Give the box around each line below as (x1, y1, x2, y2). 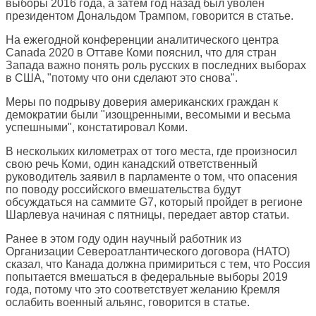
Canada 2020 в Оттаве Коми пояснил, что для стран (6, 47, 276, 59)
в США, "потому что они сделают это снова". (6, 72, 238, 85)
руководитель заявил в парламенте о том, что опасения (6, 171, 298, 183)
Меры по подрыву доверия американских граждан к (6, 96, 278, 109)
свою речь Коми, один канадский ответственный (6, 158, 257, 171)
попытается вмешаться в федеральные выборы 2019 (6, 271, 288, 284)
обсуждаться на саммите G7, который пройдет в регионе (6, 196, 303, 209)
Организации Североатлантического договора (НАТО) (6, 245, 290, 258)
